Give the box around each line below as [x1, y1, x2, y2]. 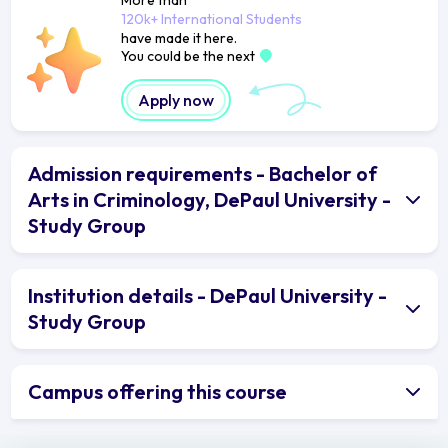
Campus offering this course [28, 378, 287, 404]
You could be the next [120, 46, 258, 65]
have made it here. [120, 28, 237, 47]
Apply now [137, 89, 214, 110]
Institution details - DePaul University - [28, 282, 387, 308]
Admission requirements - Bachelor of [28, 160, 377, 186]
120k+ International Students [120, 9, 302, 28]
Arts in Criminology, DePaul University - [28, 186, 391, 212]
